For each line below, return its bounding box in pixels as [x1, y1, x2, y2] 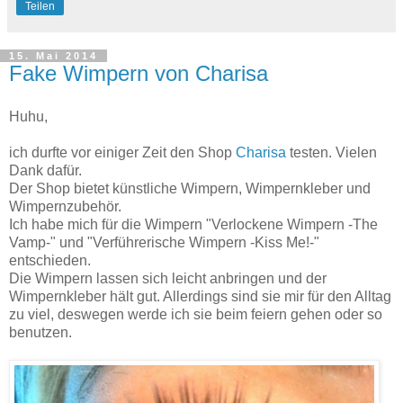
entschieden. [9, 252, 91, 268]
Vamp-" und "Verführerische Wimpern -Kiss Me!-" [9, 234, 319, 250]
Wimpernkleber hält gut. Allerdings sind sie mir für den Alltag [9, 288, 391, 304]
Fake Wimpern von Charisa [9, 60, 268, 85]
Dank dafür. [9, 162, 82, 178]
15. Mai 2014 [9, 49, 98, 61]
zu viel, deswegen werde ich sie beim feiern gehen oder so [9, 306, 382, 322]
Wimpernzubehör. [9, 198, 121, 214]
